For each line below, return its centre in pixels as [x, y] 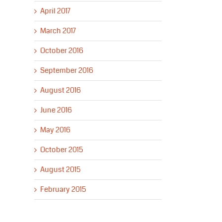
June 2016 [56, 110]
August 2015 [60, 170]
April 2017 [55, 11]
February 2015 [63, 190]
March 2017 [58, 31]
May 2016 [55, 130]
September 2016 [66, 71]
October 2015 [61, 150]
